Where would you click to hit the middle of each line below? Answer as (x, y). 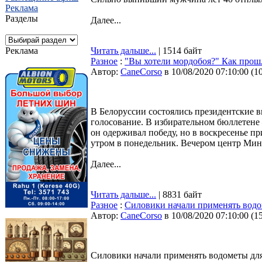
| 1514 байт (179, 51)
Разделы (22, 18)
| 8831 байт (179, 194)
